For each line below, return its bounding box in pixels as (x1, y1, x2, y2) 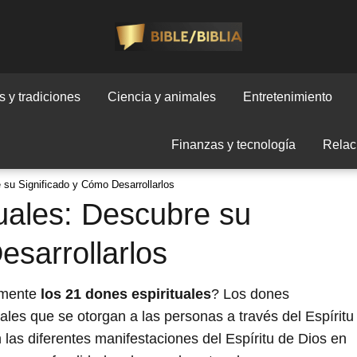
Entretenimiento (243, 90, 332, 104)
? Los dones (211, 286, 289, 302)
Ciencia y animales (108, 90, 216, 104)
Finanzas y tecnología (171, 138, 296, 151)
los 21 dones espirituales (41, 286, 211, 302)
